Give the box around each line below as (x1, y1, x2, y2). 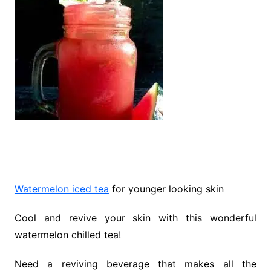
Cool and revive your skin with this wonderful (14, 212, 257, 224)
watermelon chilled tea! (14, 229, 121, 241)
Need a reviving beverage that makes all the (14, 258, 257, 270)
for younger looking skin (108, 183, 224, 195)
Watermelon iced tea (14, 183, 109, 195)
